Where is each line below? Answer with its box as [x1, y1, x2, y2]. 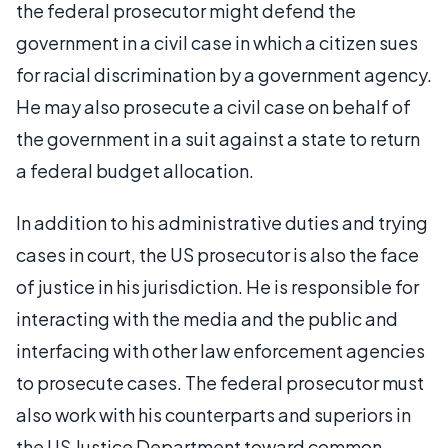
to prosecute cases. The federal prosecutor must [16, 370, 424, 394]
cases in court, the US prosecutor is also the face [16, 242, 419, 266]
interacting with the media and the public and [16, 306, 398, 330]
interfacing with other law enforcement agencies [16, 338, 425, 362]
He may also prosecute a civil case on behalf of [16, 94, 411, 118]
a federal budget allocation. [16, 158, 254, 182]
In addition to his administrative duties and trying [16, 210, 428, 234]
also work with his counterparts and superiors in [16, 402, 411, 426]
